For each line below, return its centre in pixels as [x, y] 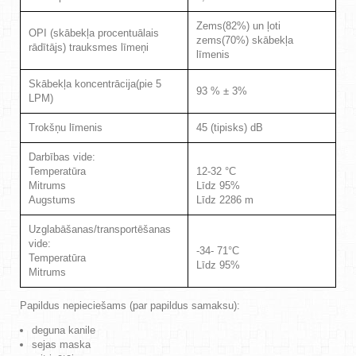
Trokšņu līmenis [66, 127]
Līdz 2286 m [225, 199]
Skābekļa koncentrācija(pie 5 [95, 83]
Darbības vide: [62, 157]
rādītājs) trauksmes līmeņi [89, 47]
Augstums [52, 199]
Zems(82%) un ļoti [238, 25]
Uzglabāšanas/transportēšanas [100, 229]
